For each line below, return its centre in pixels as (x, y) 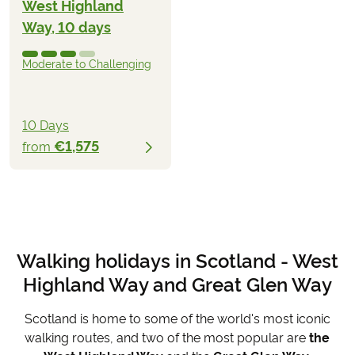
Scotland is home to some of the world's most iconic (177, 319)
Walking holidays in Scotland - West (177, 261)
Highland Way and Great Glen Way (177, 284)
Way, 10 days (67, 27)
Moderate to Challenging (87, 64)
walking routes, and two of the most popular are (167, 338)
